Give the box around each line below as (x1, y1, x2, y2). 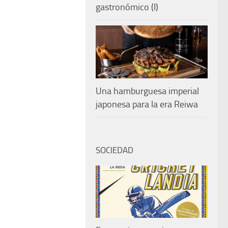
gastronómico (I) (96, 1, 158, 13)
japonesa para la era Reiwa (96, 98, 198, 110)
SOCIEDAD (96, 145, 133, 155)
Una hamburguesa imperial (96, 85, 199, 97)
